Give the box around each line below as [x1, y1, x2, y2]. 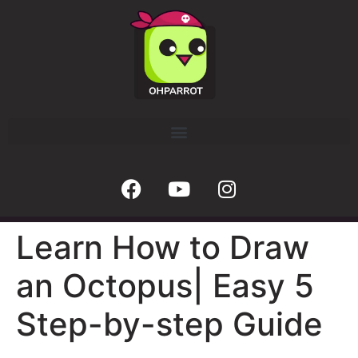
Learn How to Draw [16, 228, 309, 268]
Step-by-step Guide [16, 304, 323, 344]
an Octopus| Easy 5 [16, 266, 314, 306]
